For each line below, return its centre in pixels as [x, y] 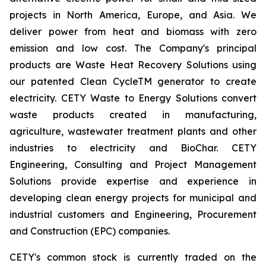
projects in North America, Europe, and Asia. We [133, 15]
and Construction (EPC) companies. [90, 231]
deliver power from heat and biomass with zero [133, 31]
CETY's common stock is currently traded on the [133, 257]
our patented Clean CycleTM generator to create [133, 81]
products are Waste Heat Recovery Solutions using [133, 65]
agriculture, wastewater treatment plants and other [133, 131]
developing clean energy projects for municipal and [133, 198]
